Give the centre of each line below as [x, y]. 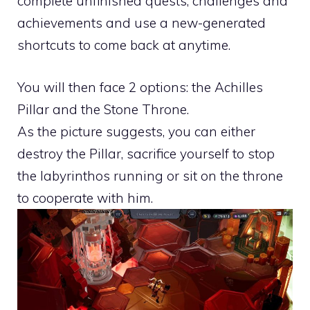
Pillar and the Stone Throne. [103, 109]
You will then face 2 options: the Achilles [140, 87]
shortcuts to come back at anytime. [124, 45]
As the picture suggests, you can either [136, 131]
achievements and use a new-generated [142, 23]
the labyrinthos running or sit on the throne [150, 175]
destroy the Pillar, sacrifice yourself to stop [146, 153]
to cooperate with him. [85, 198]
